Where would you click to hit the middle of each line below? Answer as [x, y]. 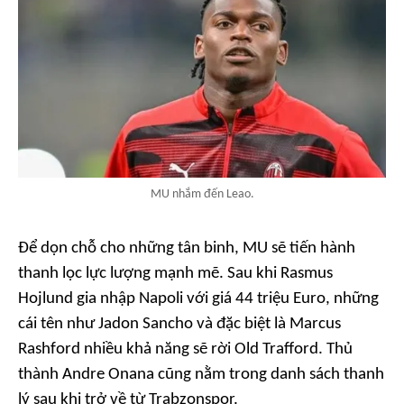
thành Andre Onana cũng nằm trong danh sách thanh [201, 375]
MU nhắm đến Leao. [202, 195]
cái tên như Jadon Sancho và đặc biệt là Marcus [179, 325]
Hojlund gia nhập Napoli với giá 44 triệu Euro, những [198, 299]
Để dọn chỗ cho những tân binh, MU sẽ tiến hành [187, 249]
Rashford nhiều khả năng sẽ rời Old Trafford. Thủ [185, 350]
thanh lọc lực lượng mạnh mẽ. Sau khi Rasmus [175, 274]
